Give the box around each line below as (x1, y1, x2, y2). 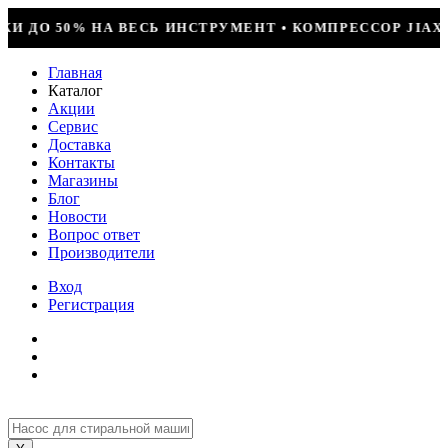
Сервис (48, 118, 98, 135)
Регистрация (48, 296, 134, 313)
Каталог (48, 82, 103, 99)
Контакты (48, 154, 115, 171)
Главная (48, 64, 102, 81)
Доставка (48, 136, 111, 153)
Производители (48, 244, 155, 261)
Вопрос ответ (48, 226, 140, 243)
